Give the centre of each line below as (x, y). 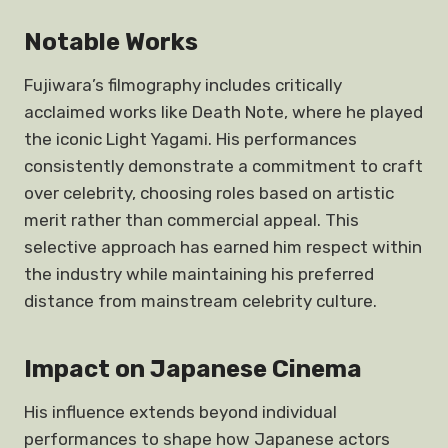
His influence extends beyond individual (180, 412)
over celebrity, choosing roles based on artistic (209, 193)
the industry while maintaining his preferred (199, 274)
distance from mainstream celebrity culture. (200, 301)
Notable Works (111, 42)
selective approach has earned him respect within (223, 247)
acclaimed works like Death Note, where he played (223, 112)
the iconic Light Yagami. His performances (190, 139)
